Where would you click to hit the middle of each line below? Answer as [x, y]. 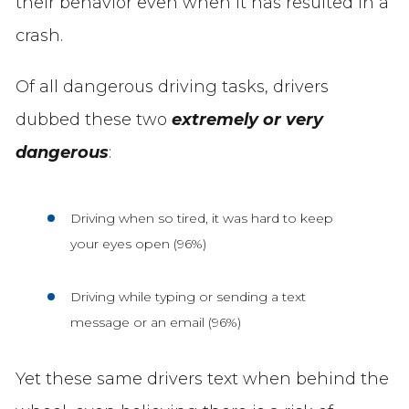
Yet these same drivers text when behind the [202, 378]
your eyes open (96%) [138, 243]
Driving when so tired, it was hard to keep [201, 218]
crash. [39, 35]
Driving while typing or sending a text [188, 296]
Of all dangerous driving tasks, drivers [172, 86]
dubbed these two [93, 119]
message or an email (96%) [155, 322]
